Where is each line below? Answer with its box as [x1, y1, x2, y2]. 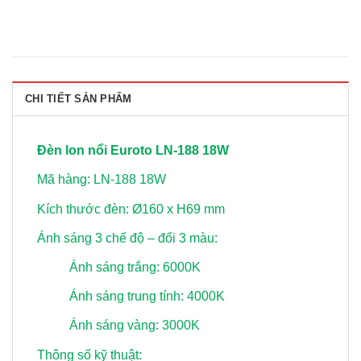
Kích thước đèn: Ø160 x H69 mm [37, 201, 225, 216]
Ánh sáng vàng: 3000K [69, 318, 200, 333]
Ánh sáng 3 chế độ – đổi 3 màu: [37, 230, 218, 245]
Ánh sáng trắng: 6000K [69, 259, 201, 274]
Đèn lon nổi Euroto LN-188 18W [37, 143, 229, 158]
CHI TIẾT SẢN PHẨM [25, 93, 132, 106]
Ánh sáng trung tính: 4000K [69, 289, 225, 304]
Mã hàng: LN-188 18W [37, 172, 166, 187]
